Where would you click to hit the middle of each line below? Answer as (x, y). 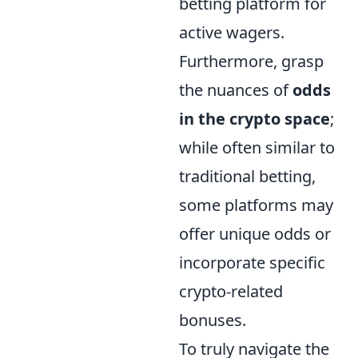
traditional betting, (247, 176)
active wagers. (232, 32)
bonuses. (213, 320)
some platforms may (256, 205)
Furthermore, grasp (251, 61)
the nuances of (236, 89)
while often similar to (257, 147)
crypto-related (231, 291)
